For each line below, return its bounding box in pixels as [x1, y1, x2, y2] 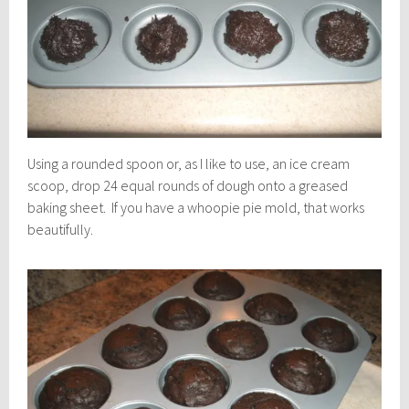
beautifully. [27, 219, 94, 238]
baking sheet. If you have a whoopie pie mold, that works [27, 197, 365, 216]
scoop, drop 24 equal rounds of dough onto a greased [27, 175, 349, 194]
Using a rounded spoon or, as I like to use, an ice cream [27, 153, 351, 173]
